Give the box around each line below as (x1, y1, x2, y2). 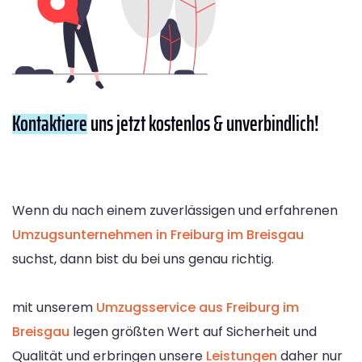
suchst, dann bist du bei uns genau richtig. (12, 249, 274, 268)
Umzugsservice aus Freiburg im (96, 297, 299, 317)
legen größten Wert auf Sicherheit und (69, 322, 317, 341)
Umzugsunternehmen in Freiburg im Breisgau (12, 225, 304, 244)
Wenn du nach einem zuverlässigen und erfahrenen (12, 200, 338, 220)
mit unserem (12, 297, 96, 317)
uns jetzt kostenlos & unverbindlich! (87, 106, 319, 140)
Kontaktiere (12, 106, 87, 140)
